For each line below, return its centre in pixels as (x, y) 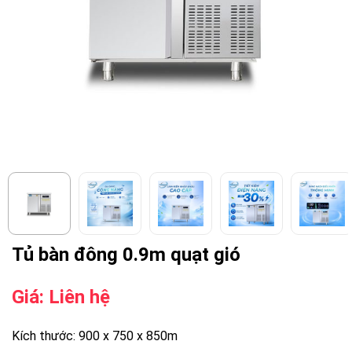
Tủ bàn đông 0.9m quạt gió (126, 254)
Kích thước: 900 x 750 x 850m (95, 335)
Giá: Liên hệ (61, 297)
